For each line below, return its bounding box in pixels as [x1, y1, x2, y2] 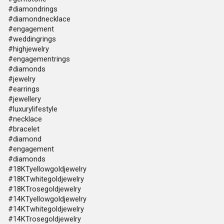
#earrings [8, 84, 39, 93]
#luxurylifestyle [8, 104, 57, 113]
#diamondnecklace [8, 14, 70, 23]
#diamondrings [8, 4, 57, 13]
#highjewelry [8, 44, 49, 53]
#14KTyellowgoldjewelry [8, 194, 86, 203]
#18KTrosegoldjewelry [8, 184, 81, 193]
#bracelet [8, 124, 39, 133]
